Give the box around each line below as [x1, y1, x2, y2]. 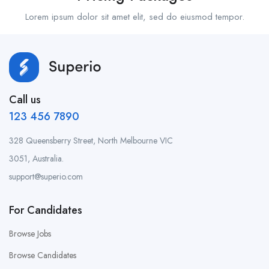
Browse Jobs [9, 228, 51, 240]
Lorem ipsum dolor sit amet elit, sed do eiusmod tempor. [25, 10, 244, 24]
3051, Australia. [9, 153, 64, 165]
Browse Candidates [9, 249, 76, 262]
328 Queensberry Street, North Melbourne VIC [9, 134, 173, 147]
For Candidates [9, 202, 82, 219]
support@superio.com [9, 171, 83, 183]
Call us [9, 92, 41, 108]
